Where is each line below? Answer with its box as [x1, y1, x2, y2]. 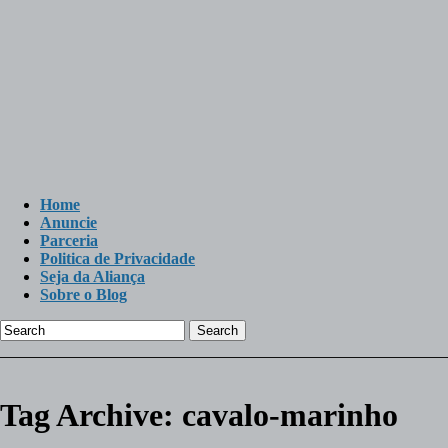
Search [197, 323, 238, 338]
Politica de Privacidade [40, 250, 195, 267]
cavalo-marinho [182, 397, 398, 434]
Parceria [40, 232, 98, 249]
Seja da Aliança [40, 268, 145, 285]
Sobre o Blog [40, 286, 127, 303]
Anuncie [40, 214, 97, 231]
